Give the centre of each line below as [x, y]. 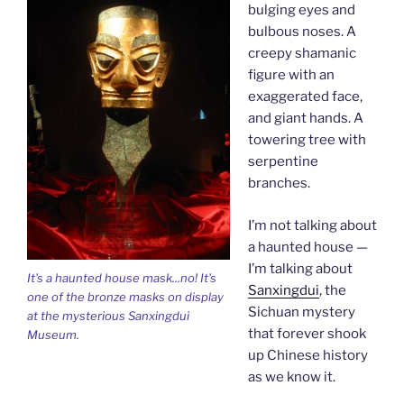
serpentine [283, 161]
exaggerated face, [305, 96]
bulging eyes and [301, 10]
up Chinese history [308, 355]
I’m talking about [300, 268]
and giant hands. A [305, 118]
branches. [279, 183]
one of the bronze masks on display [125, 297]
